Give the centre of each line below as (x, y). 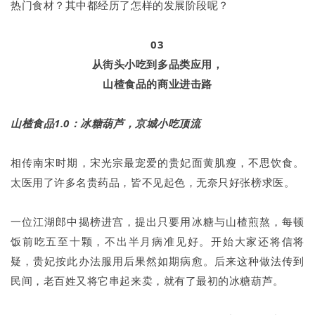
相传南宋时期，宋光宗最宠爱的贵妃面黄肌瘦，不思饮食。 (157, 162)
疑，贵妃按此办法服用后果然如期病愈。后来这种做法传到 (157, 261)
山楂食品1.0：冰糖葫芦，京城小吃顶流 (106, 123)
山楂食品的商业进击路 (157, 83)
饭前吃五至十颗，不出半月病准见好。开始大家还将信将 (157, 241)
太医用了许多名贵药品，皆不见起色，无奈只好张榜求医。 (153, 182)
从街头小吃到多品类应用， (157, 64)
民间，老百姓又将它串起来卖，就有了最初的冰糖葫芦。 (147, 280)
